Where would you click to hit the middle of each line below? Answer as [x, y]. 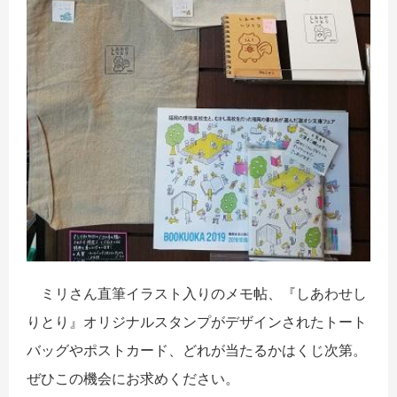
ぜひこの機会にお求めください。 [133, 378]
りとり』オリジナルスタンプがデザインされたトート [197, 321]
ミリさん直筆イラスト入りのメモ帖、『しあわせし [197, 293]
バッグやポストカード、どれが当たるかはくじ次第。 [197, 350]
